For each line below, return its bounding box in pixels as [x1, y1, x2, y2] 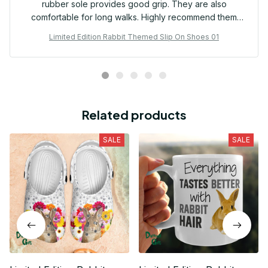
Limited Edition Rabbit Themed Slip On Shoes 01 [49, 32, 219, 42]
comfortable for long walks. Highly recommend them [31, 12, 237, 23]
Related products [81, 107, 187, 123]
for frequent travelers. [90, 25, 178, 36]
